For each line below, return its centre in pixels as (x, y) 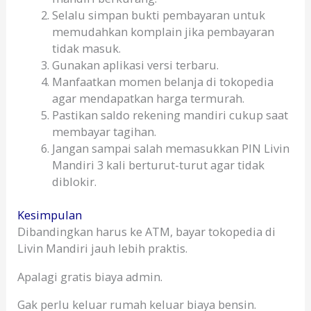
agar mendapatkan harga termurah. (148, 98)
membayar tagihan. (104, 131)
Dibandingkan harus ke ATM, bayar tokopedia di (147, 232)
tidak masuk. (86, 48)
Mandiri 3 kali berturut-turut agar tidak (158, 165)
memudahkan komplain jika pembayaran (163, 31)
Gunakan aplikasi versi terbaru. (135, 65)
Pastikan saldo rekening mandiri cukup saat (170, 115)
